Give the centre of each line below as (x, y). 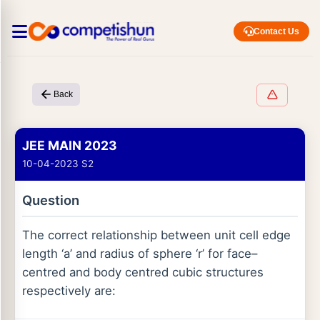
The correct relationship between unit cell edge (156, 235)
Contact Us (276, 31)
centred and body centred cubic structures (143, 272)
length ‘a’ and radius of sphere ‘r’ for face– (140, 254)
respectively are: (69, 291)
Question (51, 200)
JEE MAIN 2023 (70, 145)
